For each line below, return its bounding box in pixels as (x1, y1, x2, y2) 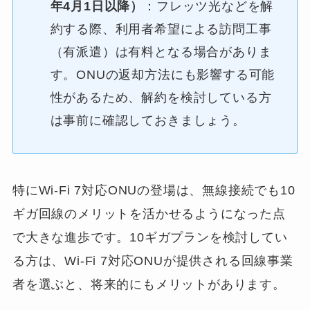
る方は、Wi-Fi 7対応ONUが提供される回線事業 (12, 253, 293, 268)
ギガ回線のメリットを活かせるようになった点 (12, 206, 286, 221)
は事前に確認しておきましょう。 (50, 113, 246, 128)
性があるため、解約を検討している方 (50, 91, 272, 105)
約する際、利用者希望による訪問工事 (50, 22, 272, 37)
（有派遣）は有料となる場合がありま (50, 45, 272, 60)
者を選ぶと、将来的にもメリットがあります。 (12, 277, 286, 291)
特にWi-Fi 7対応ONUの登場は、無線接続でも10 (12, 183, 295, 197)
